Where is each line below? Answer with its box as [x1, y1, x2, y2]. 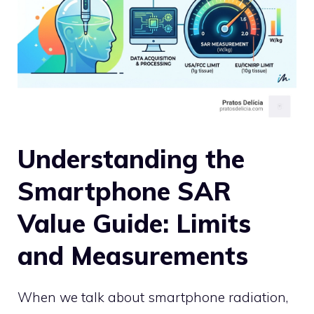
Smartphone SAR [18, 175, 231, 207]
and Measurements [18, 240, 248, 272]
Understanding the [18, 143, 245, 175]
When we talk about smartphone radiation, [18, 289, 288, 306]
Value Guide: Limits [18, 207, 251, 240]
